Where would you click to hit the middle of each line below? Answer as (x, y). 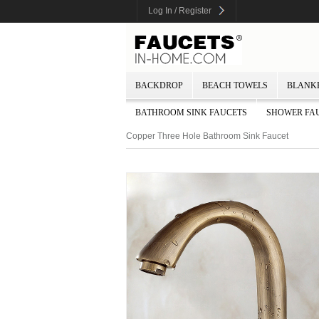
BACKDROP (159, 85)
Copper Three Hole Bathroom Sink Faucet (207, 136)
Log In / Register (180, 11)
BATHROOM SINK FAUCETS (191, 113)
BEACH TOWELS (235, 85)
